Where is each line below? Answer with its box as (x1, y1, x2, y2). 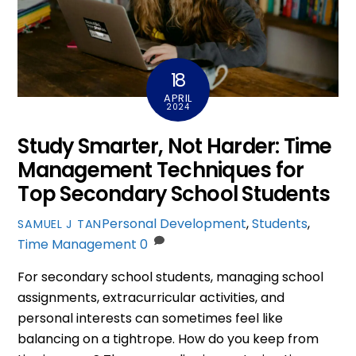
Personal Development (102, 215, 247, 234)
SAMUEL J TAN (17, 216, 103, 233)
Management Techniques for (17, 155, 304, 184)
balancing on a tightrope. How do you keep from (17, 330, 319, 349)
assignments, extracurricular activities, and (17, 288, 285, 308)
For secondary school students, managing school (17, 268, 324, 287)
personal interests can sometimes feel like (17, 309, 284, 328)
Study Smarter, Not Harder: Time (17, 131, 332, 161)
